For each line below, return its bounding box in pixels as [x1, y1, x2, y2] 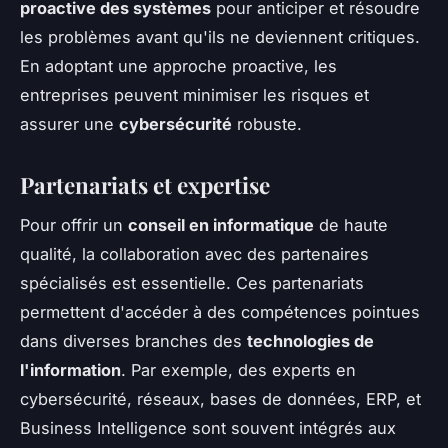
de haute [314, 215, 388, 236]
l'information [20, 360, 121, 381]
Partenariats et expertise [20, 169, 270, 200]
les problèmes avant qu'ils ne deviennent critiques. [20, 26, 420, 47]
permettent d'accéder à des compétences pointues [20, 302, 420, 323]
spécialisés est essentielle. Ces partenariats [20, 273, 364, 294]
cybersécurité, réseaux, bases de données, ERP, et [20, 389, 421, 410]
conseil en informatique [128, 215, 314, 236]
